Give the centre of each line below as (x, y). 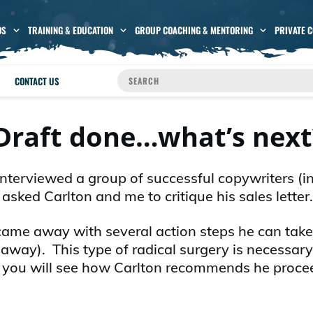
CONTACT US (37, 81)
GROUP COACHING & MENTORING (194, 30)
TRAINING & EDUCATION (70, 30)
